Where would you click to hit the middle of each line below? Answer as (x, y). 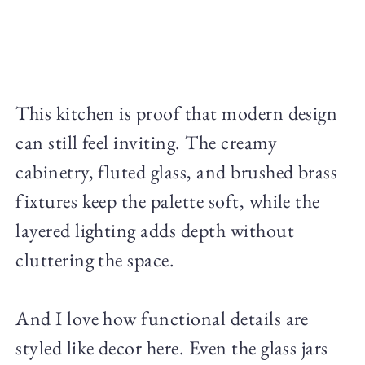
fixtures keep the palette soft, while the (168, 201)
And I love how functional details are (162, 319)
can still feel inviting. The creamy (146, 143)
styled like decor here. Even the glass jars (172, 348)
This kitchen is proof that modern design (177, 113)
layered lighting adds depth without (155, 231)
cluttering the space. (95, 260)
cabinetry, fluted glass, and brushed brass (177, 172)
